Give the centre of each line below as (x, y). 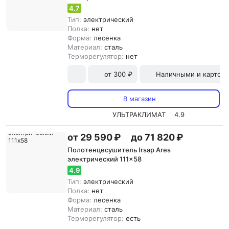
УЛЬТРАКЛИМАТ (139, 114)
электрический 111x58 (105, 159)
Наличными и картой (191, 74)
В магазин (140, 99)
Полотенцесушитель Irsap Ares (119, 150)
